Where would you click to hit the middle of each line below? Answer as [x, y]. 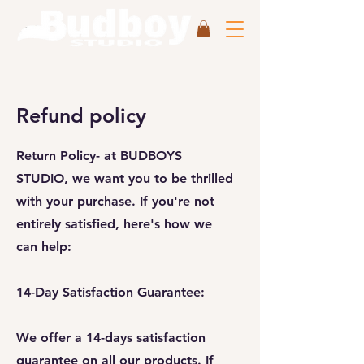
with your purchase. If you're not [115, 201]
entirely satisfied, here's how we [114, 224]
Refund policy [81, 116]
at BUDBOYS [141, 156]
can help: [44, 247]
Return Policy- [58, 156]
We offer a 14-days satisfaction [111, 338]
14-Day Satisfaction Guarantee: [110, 292]
